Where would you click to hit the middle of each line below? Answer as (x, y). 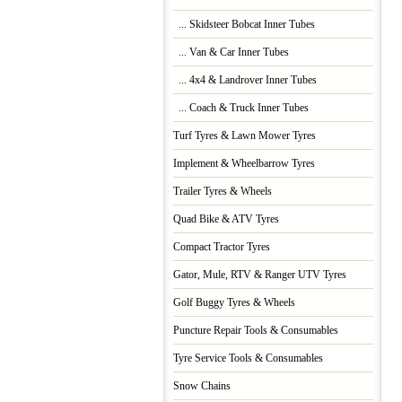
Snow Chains (201, 387)
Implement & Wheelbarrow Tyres (244, 164)
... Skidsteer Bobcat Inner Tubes (244, 25)
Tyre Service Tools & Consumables (248, 359)
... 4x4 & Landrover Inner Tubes (245, 81)
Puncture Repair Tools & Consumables (255, 331)
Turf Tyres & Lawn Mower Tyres (244, 136)
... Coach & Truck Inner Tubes (240, 109)
